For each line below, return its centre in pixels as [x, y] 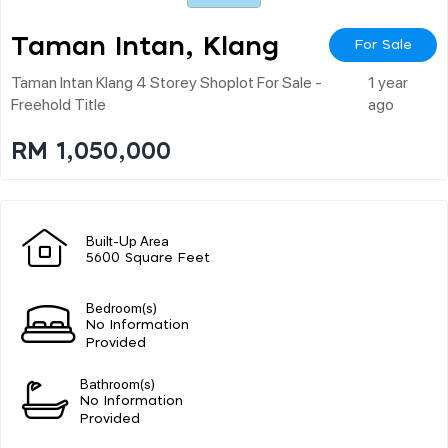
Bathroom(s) [118, 382]
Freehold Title [58, 103]
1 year [388, 81]
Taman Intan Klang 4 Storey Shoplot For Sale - [166, 81]
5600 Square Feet [148, 258]
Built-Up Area [127, 239]
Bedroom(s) [121, 306]
